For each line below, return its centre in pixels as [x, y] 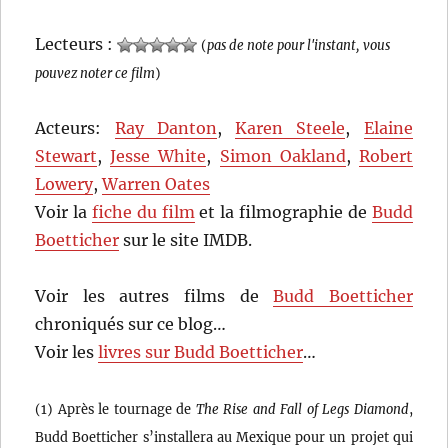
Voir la [63, 211]
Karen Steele [290, 127]
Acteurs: [75, 127]
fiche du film [143, 211]
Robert [385, 155]
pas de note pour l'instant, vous [299, 44]
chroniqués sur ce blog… [131, 323]
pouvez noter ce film [95, 72]
